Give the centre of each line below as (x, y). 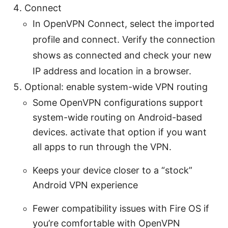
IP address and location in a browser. (112, 71)
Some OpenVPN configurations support (118, 102)
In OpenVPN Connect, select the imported (123, 23)
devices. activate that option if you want (120, 132)
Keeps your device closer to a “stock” (112, 170)
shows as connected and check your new (122, 55)
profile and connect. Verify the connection (124, 39)
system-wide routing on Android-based (117, 117)
